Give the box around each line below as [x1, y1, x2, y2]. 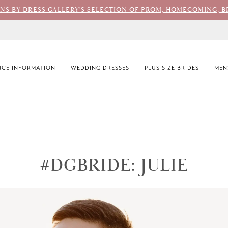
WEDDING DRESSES [70, 64, 129, 71]
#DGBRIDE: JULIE [40, 155, 188, 177]
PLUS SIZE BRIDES [144, 64, 199, 71]
